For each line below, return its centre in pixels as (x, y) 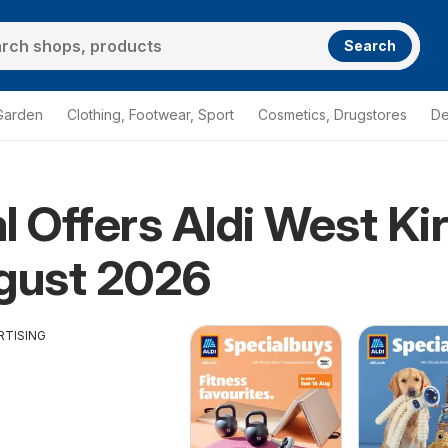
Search (370, 45)
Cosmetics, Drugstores (332, 114)
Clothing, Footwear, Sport (150, 114)
